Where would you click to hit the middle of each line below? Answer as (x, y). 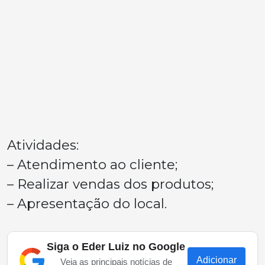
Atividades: (43, 145)
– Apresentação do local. (87, 203)
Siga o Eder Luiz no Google (116, 247)
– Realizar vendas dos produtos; (110, 184)
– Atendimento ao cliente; (92, 164)
